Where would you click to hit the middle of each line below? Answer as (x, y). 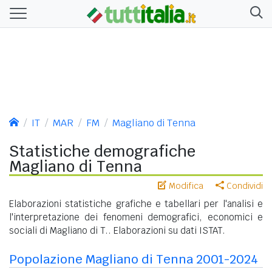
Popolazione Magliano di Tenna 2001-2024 (134, 259)
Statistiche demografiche (102, 151)
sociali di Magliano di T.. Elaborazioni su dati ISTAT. (117, 230)
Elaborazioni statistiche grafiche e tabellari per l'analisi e (136, 203)
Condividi (243, 185)
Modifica (185, 185)
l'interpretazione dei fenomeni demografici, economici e (136, 217)
